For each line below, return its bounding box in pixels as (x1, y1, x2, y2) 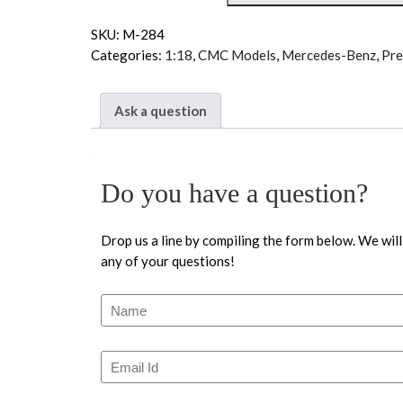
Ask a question (114, 102, 207, 119)
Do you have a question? (101, 178, 368, 209)
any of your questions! (101, 253, 235, 270)
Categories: (91, 47, 165, 63)
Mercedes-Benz (282, 47, 376, 63)
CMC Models (198, 47, 276, 63)
